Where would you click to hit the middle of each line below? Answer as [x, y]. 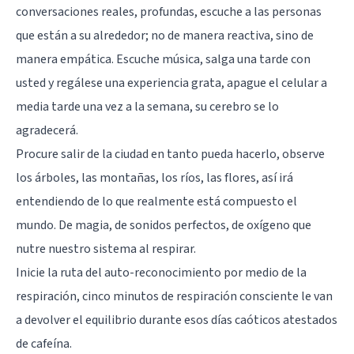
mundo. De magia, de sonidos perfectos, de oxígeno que [164, 225]
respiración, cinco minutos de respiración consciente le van [174, 296]
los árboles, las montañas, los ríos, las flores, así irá [154, 177]
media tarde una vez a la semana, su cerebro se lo [147, 106]
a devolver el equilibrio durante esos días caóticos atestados [177, 320]
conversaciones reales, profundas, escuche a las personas [169, 11]
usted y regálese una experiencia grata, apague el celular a [171, 83]
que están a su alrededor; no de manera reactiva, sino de [165, 35]
